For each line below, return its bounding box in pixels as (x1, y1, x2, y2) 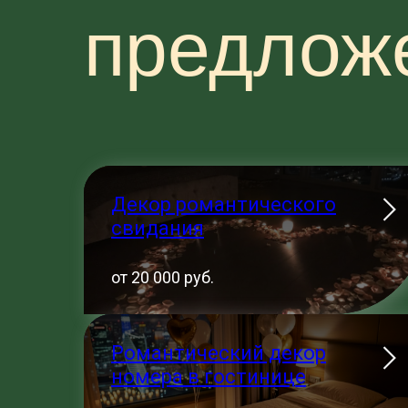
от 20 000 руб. (111, 268, 214, 287)
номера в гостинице (111, 365, 306, 388)
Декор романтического (111, 193, 336, 216)
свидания (111, 217, 204, 240)
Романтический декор (111, 342, 326, 364)
